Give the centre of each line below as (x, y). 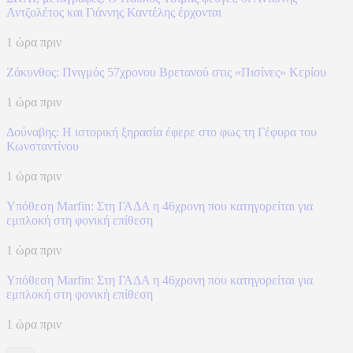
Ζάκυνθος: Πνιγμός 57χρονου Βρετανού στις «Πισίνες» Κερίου (166, 72)
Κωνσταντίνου (43, 146)
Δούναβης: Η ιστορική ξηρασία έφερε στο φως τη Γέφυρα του (162, 132)
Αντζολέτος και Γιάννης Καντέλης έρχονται (114, 12)
